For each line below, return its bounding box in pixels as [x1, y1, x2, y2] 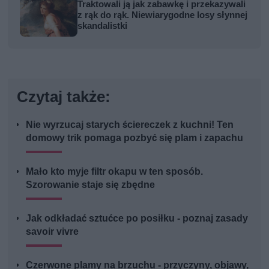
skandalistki [77, 20, 128, 31]
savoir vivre [26, 225, 79, 237]
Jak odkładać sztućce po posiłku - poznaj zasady [26, 212, 249, 224]
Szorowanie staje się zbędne [26, 178, 156, 190]
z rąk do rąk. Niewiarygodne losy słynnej [77, 9, 248, 20]
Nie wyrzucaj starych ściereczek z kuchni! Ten [26, 118, 234, 130]
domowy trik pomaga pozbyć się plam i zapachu [26, 131, 244, 144]
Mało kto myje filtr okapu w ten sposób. [26, 165, 204, 177]
